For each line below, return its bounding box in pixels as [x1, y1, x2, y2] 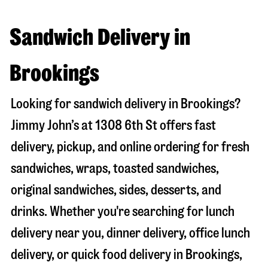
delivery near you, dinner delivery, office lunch [11, 226, 250, 240]
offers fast [157, 118, 216, 132]
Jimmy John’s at [11, 118, 95, 132]
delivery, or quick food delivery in [11, 247, 185, 261]
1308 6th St [95, 118, 157, 132]
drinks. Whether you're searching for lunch [11, 204, 234, 218]
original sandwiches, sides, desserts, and [11, 182, 221, 197]
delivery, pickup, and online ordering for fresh [11, 139, 249, 154]
